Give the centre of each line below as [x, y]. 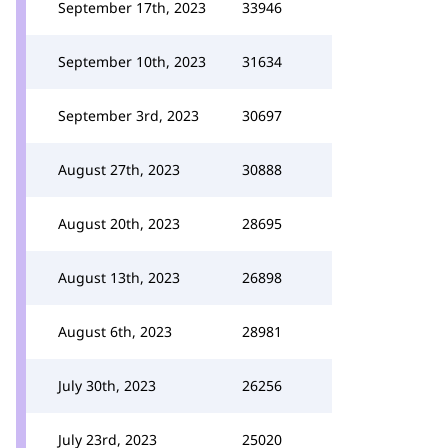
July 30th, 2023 [107, 385]
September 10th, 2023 [132, 61]
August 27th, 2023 [119, 169]
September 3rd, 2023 [128, 115]
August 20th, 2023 [119, 223]
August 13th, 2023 [119, 277]
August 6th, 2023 [115, 331]
